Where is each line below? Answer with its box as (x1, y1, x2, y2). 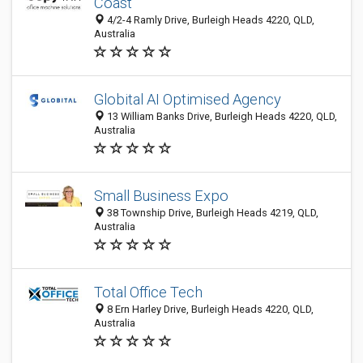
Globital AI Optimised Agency (94, 91, 281, 108)
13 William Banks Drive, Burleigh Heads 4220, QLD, (105, 110, 337, 122)
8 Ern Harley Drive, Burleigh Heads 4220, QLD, (105, 303, 314, 315)
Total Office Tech (94, 284, 203, 301)
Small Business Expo (94, 187, 228, 204)
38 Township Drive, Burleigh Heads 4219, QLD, (105, 207, 318, 219)
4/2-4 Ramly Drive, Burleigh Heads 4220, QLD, (105, 14, 314, 26)
